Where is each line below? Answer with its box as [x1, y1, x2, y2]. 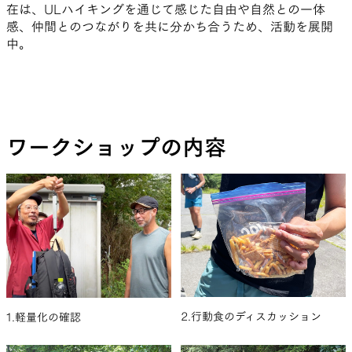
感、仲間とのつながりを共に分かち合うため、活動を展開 [6, 20, 333, 33]
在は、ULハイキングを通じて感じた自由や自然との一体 [6, 2, 325, 16]
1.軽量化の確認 [6, 311, 81, 323]
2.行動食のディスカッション [181, 311, 321, 323]
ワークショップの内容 [6, 135, 226, 158]
